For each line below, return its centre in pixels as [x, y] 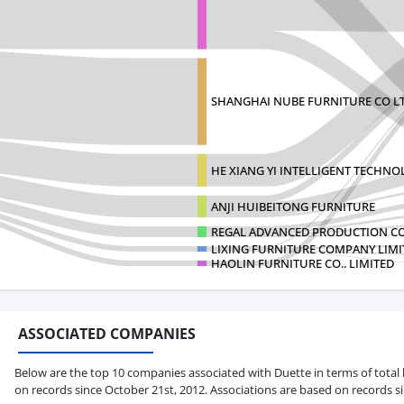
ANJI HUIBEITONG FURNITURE [293, 206]
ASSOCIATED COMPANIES [107, 334]
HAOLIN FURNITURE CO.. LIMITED [303, 263]
